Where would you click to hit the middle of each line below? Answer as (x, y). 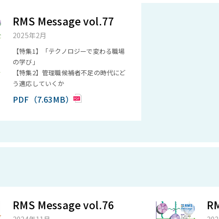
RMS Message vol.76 (64, 205)
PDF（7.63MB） (43, 99)
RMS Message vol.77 (64, 21)
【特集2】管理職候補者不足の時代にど (69, 73)
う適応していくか (39, 83)
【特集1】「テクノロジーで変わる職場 (69, 51)
